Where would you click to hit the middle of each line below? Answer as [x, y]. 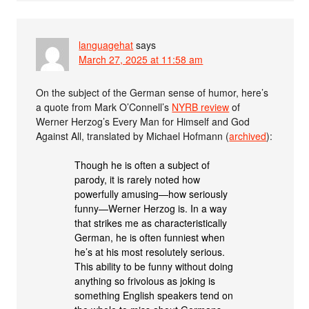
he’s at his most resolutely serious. [150, 251]
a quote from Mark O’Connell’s [104, 107]
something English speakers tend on [154, 295]
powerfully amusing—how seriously [151, 193]
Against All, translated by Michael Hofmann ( [133, 136]
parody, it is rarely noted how [138, 179]
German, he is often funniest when [150, 237]
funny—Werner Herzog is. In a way [151, 208]
